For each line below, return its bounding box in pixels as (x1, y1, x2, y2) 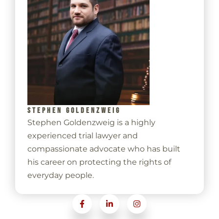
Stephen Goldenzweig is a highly (27, 118, 155, 128)
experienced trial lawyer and (27, 131, 138, 141)
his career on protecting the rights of (27, 157, 171, 167)
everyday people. (27, 171, 94, 180)
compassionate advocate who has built (27, 144, 180, 154)
